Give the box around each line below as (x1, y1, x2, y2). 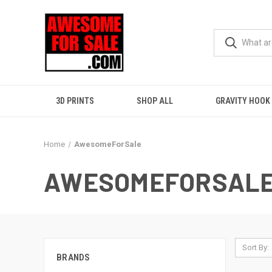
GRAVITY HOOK (216, 96, 270, 106)
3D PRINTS (56, 96, 94, 106)
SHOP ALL (137, 96, 173, 106)
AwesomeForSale (73, 140, 141, 149)
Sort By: (242, 243, 269, 252)
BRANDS (56, 252, 90, 263)
